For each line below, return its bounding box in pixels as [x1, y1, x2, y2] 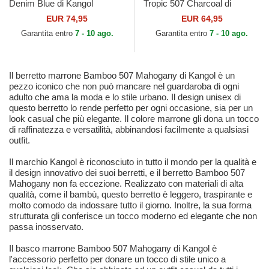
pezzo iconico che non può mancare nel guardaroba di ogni [9, 81, 239, 92]
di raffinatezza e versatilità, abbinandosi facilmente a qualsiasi [9, 124, 249, 135]
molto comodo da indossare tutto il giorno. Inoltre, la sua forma [9, 200, 252, 211]
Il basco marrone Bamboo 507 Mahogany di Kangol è [9, 243, 217, 254]
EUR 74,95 [46, 14, 88, 24]
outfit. [9, 135, 30, 146]
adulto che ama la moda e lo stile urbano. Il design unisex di [9, 92, 241, 103]
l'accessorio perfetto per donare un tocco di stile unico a [9, 254, 226, 265]
